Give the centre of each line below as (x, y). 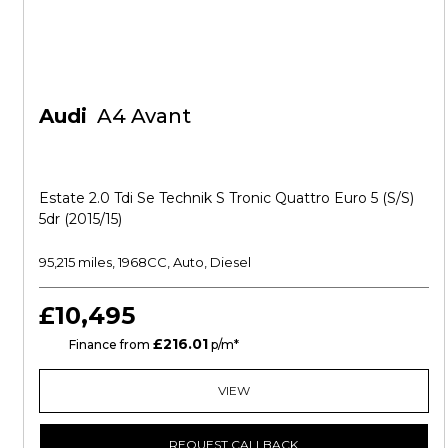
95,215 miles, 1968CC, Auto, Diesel (145, 261)
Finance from (109, 344)
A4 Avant (141, 115)
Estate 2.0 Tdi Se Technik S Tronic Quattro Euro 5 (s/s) (226, 197)
